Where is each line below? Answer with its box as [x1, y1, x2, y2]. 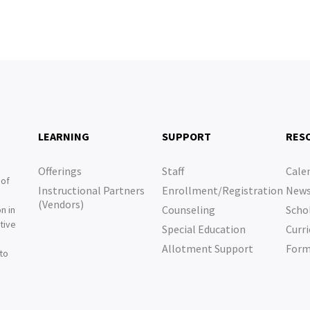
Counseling [161, 203, 215, 217]
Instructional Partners [37, 183, 145, 197]
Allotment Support [161, 241, 253, 255]
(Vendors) [37, 197, 84, 211]
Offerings [37, 164, 82, 178]
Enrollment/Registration [161, 183, 283, 197]
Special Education [161, 222, 246, 236]
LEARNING [37, 129, 89, 143]
